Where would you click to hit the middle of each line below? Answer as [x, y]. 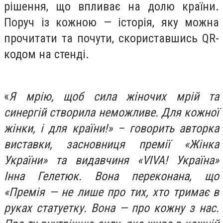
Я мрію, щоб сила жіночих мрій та [114, 97]
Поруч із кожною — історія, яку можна [111, 22]
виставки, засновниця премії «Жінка [111, 145]
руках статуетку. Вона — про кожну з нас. [111, 208]
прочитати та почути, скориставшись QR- [111, 38]
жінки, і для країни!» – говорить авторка [111, 129]
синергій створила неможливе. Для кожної [111, 113]
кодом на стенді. [47, 54]
